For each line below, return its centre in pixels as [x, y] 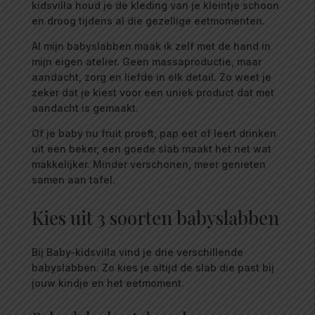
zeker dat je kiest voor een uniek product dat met [153, 93]
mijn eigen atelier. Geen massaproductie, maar [146, 62]
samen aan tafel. [73, 180]
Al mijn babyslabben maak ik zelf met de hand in [151, 46]
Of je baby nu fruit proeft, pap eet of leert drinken [154, 134]
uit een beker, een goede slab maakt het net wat [151, 149]
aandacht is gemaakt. [85, 108]
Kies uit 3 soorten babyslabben [155, 218]
